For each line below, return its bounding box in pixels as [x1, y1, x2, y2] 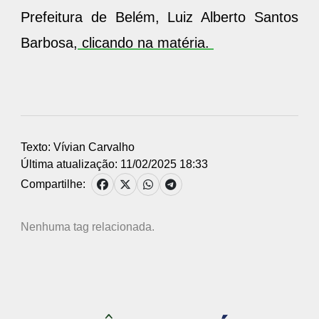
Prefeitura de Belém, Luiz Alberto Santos [21, 9, 298, 25]
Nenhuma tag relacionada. [21, 220, 155, 233]
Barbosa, [21, 34, 78, 51]
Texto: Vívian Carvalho [21, 140, 135, 153]
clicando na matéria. [78, 34, 214, 51]
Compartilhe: [21, 177, 85, 190]
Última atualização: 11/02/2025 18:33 [21, 157, 208, 170]
